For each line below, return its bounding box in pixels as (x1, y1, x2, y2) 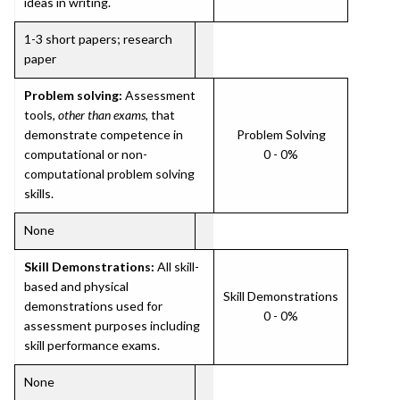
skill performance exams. (24, 337, 160, 353)
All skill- (154, 259, 199, 274)
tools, (24, 107, 58, 122)
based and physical (24, 279, 129, 294)
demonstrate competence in (24, 127, 183, 142)
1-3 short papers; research (24, 31, 172, 46)
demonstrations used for (24, 298, 162, 313)
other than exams (58, 107, 146, 122)
